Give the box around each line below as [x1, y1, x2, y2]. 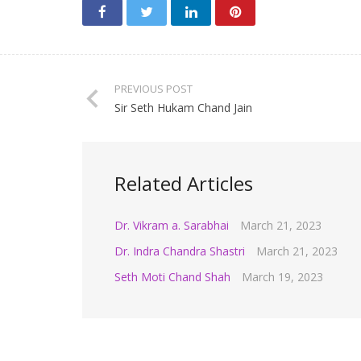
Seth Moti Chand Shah [114, 269, 230, 284]
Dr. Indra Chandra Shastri [114, 243, 245, 259]
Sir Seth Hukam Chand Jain [114, 100, 252, 115]
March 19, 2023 [242, 269, 323, 284]
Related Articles [114, 170, 253, 197]
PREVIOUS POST [114, 81, 193, 96]
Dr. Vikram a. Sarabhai [114, 218, 229, 233]
